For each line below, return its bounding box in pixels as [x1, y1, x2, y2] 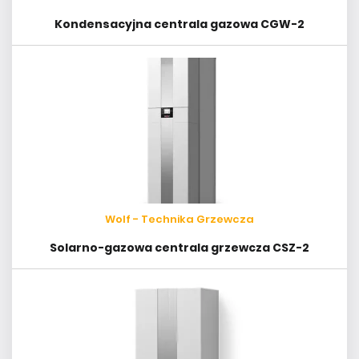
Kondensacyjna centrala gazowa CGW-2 [54, 15, 305, 32]
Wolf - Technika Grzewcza [105, 211, 254, 227]
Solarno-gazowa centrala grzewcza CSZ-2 [50, 239, 309, 256]
